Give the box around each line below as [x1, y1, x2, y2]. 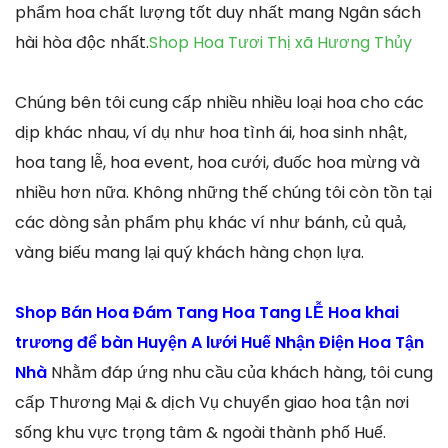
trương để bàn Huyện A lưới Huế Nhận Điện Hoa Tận [15, 330, 424, 354]
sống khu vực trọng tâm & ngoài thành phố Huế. [15, 420, 386, 444]
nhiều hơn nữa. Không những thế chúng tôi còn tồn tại [15, 180, 432, 204]
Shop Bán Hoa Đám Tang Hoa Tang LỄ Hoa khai [15, 300, 399, 324]
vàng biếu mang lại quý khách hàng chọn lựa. [15, 240, 364, 264]
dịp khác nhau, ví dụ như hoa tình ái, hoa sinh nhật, [15, 120, 407, 144]
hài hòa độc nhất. [15, 30, 149, 54]
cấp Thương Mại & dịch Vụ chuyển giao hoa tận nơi [15, 390, 409, 414]
